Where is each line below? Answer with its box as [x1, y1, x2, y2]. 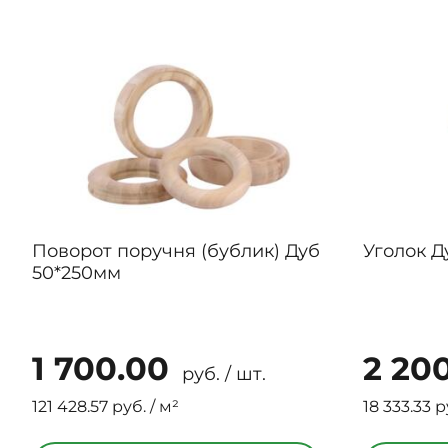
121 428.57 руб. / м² [32, 397, 179, 416]
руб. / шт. [177, 363, 266, 385]
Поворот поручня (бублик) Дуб [32, 240, 320, 262]
